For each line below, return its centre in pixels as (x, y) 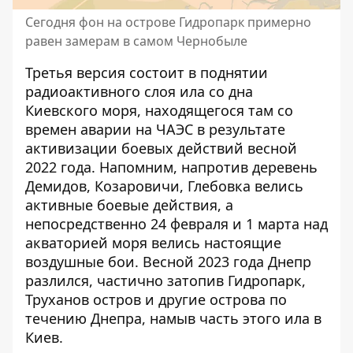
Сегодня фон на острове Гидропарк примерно (168, 22)
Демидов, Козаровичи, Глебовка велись (164, 186)
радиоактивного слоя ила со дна (139, 91)
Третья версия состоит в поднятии (147, 72)
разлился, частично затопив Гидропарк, (165, 280)
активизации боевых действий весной (161, 148)
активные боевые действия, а (129, 204)
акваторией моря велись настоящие (153, 242)
